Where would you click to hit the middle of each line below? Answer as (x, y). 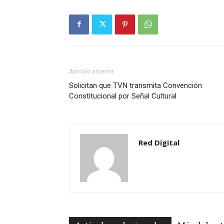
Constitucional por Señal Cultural (123, 96)
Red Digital (159, 142)
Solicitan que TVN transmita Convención (135, 85)
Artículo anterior (91, 71)
